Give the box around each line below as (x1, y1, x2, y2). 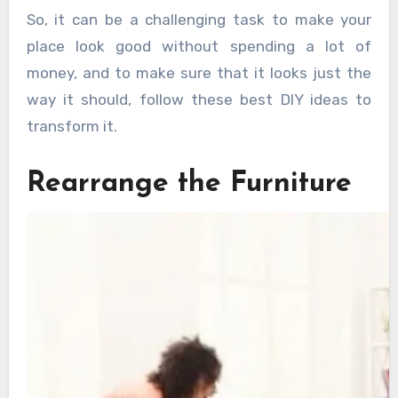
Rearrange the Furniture (26, 169, 352, 198)
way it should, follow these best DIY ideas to (26, 90, 372, 108)
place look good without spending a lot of (26, 36, 372, 55)
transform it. (26, 116, 117, 135)
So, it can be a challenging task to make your (26, 10, 372, 28)
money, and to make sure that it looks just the (26, 63, 372, 82)
